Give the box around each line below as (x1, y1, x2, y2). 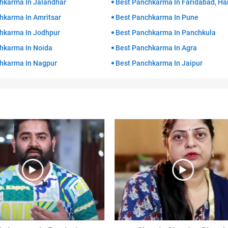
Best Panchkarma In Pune (116, 13, 198, 21)
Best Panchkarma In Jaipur (116, 59, 203, 67)
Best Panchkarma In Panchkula (116, 28, 216, 37)
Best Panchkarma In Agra (116, 44, 197, 52)
